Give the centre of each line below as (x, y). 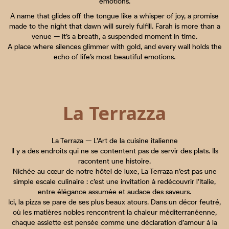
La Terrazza (114, 113)
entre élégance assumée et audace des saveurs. (114, 192)
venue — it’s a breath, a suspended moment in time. (114, 37)
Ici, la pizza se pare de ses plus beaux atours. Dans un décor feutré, (114, 202)
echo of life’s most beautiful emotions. (114, 57)
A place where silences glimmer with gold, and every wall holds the (114, 47)
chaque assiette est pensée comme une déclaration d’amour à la (114, 223)
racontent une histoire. (114, 162)
